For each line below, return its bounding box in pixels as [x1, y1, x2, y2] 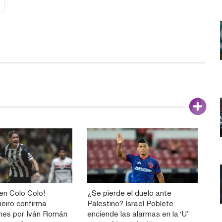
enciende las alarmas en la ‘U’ [87, 210, 188, 219]
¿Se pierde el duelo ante [87, 189, 171, 198]
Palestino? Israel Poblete [87, 199, 173, 208]
